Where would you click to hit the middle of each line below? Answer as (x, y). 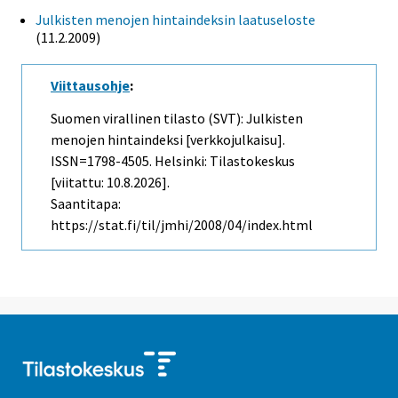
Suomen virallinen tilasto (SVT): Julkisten (177, 118)
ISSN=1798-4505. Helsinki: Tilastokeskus (173, 160)
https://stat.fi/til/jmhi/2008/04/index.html (182, 224)
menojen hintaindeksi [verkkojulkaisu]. (168, 139)
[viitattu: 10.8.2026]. (110, 182)
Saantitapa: (86, 203)
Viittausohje (90, 85)
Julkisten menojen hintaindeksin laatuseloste (175, 19)
